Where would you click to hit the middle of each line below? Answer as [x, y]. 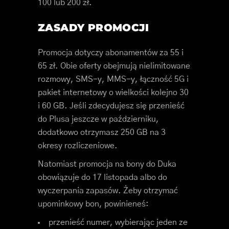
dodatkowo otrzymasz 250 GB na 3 [102, 133]
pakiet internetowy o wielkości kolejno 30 [113, 93]
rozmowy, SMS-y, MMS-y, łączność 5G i [113, 79]
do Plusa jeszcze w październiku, [98, 119]
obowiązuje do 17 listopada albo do [102, 178]
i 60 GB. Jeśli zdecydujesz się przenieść [111, 106]
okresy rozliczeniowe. [78, 146]
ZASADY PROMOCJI [93, 28]
